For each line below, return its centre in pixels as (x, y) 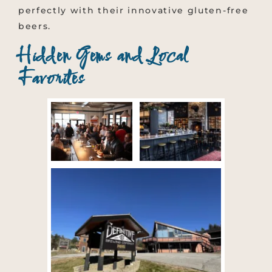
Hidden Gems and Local (103, 57)
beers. (35, 26)
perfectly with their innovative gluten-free (134, 11)
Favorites (51, 80)
